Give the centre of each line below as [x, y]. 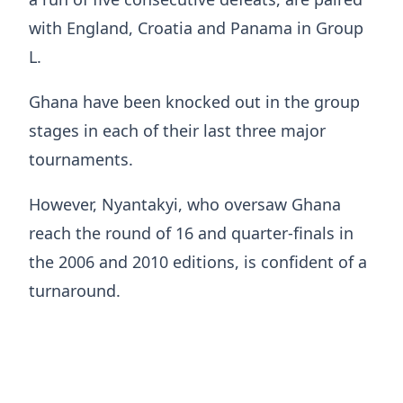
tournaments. [81, 160]
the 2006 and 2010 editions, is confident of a [198, 262]
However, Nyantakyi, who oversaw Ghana [185, 205]
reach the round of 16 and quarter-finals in [191, 233]
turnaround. [75, 291]
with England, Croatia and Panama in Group [196, 28]
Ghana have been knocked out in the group [194, 102]
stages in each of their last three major [177, 131]
